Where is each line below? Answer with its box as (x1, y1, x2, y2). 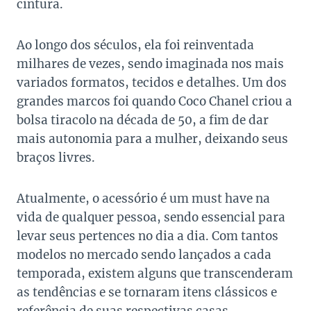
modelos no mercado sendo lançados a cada (17, 247, 271, 263)
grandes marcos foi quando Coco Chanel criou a (17, 94, 292, 110)
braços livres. (17, 150, 95, 166)
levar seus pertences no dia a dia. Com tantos (17, 228, 278, 244)
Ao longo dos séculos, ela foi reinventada (17, 37, 254, 53)
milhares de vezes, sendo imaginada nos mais (17, 56, 284, 72)
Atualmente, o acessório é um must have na (17, 191, 270, 207)
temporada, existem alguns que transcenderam (17, 266, 293, 282)
